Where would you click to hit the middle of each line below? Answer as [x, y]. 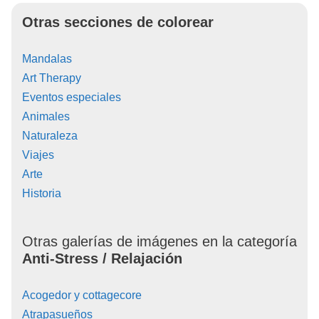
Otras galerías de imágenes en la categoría [159, 241]
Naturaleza [50, 135]
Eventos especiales [72, 97]
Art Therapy [52, 78]
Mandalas [47, 58]
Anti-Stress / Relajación [102, 258]
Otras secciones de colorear [118, 22]
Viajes [38, 155]
